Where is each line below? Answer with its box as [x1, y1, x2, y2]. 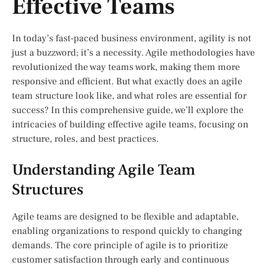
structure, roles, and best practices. [12, 133, 159, 145]
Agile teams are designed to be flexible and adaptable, [12, 211, 239, 223]
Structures [12, 179, 84, 200]
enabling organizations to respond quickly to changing [12, 225, 242, 237]
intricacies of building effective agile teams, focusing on [12, 118, 248, 131]
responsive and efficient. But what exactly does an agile [12, 75, 242, 88]
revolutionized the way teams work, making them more [12, 61, 240, 74]
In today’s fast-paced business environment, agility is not [12, 32, 251, 45]
